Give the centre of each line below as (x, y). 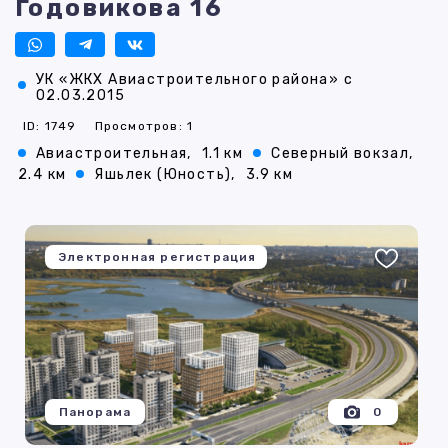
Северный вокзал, (342, 154)
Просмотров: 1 (144, 126)
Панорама (95, 412)
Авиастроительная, (114, 154)
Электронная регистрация (157, 257)
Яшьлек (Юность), (165, 175)
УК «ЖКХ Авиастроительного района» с (194, 80)
